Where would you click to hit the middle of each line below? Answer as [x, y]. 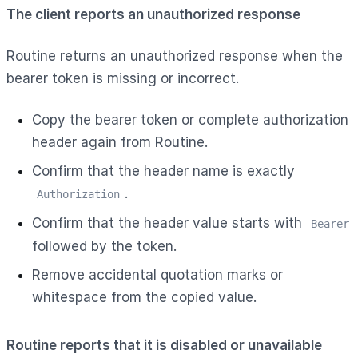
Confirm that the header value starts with [169, 223]
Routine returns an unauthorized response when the [175, 56]
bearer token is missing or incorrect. [123, 78]
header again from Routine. [120, 142]
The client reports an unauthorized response [153, 14]
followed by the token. [104, 246]
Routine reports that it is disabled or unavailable [164, 345]
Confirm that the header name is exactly [163, 171]
